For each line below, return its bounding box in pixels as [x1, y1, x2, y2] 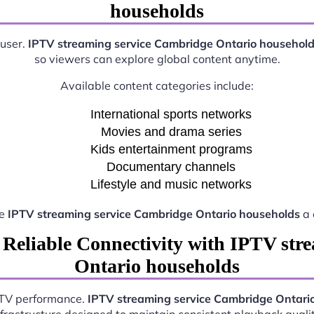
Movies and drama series [100, 125, 242, 139]
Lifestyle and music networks [90, 177, 252, 192]
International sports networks [90, 107, 252, 122]
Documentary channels [107, 160, 235, 175]
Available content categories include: [60, 78, 254, 93]
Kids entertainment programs [90, 142, 252, 157]
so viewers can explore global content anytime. [34, 52, 280, 67]
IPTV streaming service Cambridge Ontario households [8, 207, 300, 221]
